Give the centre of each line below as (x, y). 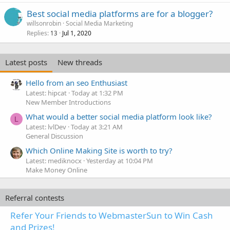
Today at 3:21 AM (97, 127)
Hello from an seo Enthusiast (76, 82)
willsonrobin (44, 24)
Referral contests (35, 198)
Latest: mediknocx (54, 161)
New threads (80, 62)
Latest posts (26, 62)
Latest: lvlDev (46, 127)
